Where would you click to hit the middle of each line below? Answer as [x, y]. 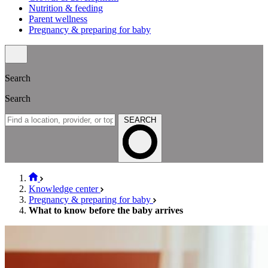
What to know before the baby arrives [106, 210]
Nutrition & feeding [66, 8]
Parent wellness [58, 19]
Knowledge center [65, 188]
